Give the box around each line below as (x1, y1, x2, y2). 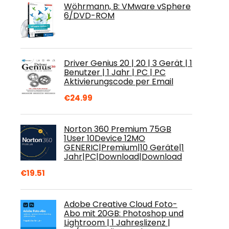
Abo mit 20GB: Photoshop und (64, 208, 184, 219)
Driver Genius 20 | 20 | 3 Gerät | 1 (64, 57, 192, 69)
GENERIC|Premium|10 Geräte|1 (64, 142, 184, 153)
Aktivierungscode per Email (64, 76, 173, 87)
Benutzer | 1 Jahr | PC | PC (64, 66, 166, 78)
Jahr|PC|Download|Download (64, 151, 182, 163)
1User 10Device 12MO (64, 132, 145, 144)
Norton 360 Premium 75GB (64, 123, 171, 135)
